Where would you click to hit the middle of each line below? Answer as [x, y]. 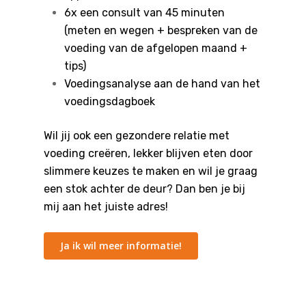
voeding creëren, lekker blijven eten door [148, 154]
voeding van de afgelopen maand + [156, 48]
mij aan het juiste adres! [106, 207]
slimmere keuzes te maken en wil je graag [151, 171]
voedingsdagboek [110, 102]
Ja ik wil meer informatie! [121, 246]
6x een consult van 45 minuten [144, 13]
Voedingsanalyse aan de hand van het [162, 84]
